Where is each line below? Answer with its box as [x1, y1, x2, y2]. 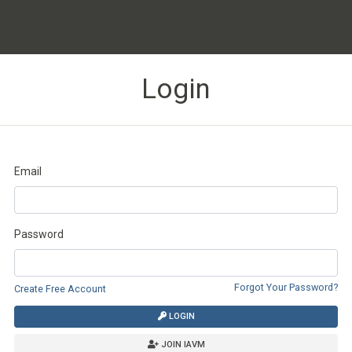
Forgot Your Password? [234, 280, 338, 293]
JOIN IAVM [158, 339, 205, 350]
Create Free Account [14, 282, 106, 295]
